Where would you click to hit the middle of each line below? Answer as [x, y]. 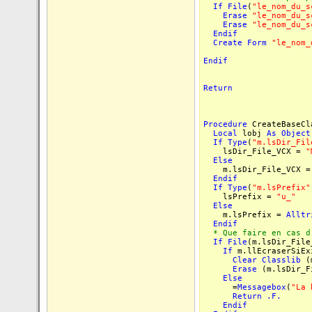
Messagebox [262, 287]
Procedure [225, 124]
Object [296, 133]
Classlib [281, 260]
